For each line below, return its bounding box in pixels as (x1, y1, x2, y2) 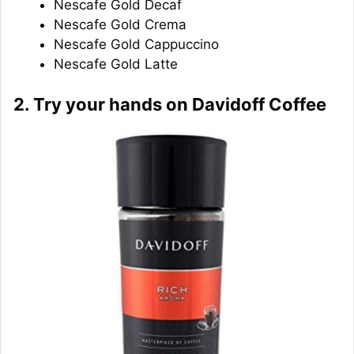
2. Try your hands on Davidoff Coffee (13, 94, 326, 115)
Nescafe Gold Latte (54, 55, 178, 72)
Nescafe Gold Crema (54, 16, 186, 32)
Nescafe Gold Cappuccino (54, 36, 219, 52)
